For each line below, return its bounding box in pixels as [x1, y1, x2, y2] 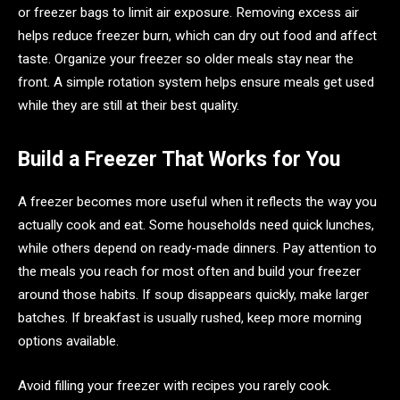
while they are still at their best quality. [18, 96, 239, 113]
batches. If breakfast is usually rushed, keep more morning [18, 310, 362, 327]
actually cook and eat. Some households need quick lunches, [18, 217, 374, 234]
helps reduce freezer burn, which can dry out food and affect [18, 27, 377, 44]
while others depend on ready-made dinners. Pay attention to [18, 240, 377, 257]
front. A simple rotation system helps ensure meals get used [18, 73, 374, 90]
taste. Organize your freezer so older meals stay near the [18, 50, 354, 67]
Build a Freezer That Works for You [18, 146, 340, 171]
